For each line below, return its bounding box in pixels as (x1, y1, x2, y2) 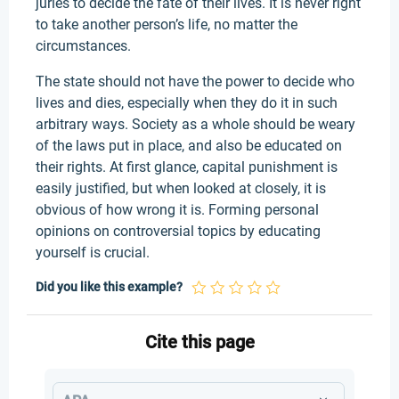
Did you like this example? (36, 280, 183, 294)
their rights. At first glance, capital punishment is (36, 159, 338, 175)
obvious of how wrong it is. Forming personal (36, 201, 319, 218)
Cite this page (144, 331, 255, 353)
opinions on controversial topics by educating (36, 223, 321, 240)
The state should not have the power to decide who (36, 73, 354, 90)
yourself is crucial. (36, 244, 153, 261)
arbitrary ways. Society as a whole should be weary (36, 116, 355, 133)
